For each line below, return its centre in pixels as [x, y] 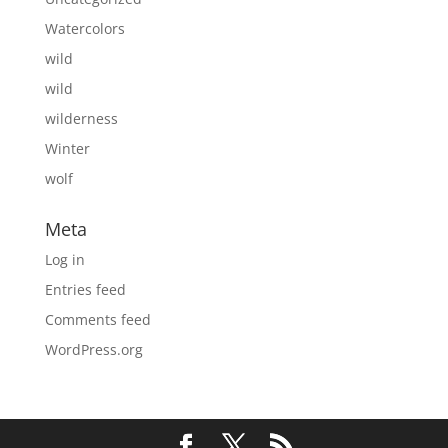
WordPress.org [93, 349]
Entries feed [85, 289]
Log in [64, 259]
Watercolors [84, 28]
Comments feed [97, 319]
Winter [67, 148]
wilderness [81, 118]
